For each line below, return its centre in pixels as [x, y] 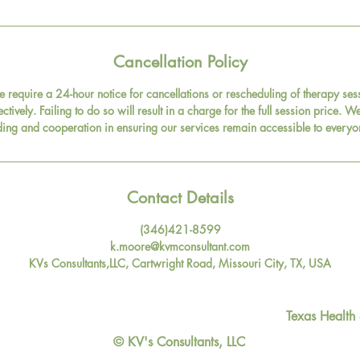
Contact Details [180, 198]
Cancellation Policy [180, 62]
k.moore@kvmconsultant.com [180, 246]
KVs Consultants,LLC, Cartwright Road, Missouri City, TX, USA [180, 263]
